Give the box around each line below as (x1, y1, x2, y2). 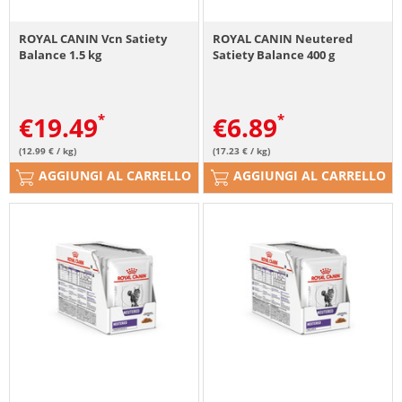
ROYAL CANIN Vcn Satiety (19, 31, 167, 48)
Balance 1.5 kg (19, 47, 101, 64)
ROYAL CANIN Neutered (213, 31, 354, 48)
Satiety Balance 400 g (213, 47, 336, 64)
